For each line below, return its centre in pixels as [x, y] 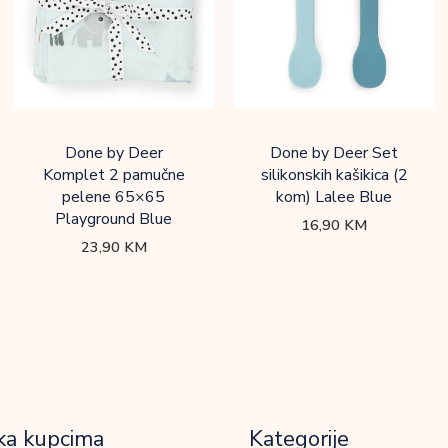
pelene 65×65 [114, 196]
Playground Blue [114, 218]
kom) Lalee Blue [334, 196]
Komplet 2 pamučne [113, 174]
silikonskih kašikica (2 [334, 174]
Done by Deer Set [334, 152]
